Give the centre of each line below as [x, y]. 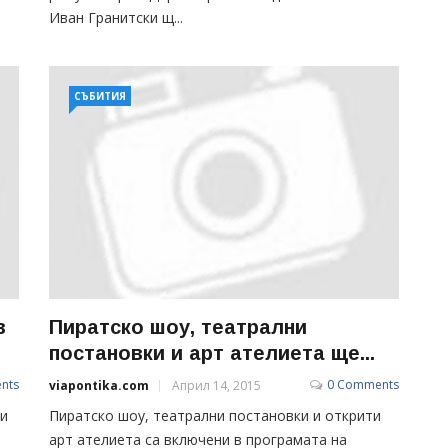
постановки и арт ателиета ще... [212, 352]
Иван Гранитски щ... [116, 17]
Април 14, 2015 [216, 385]
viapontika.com [99, 385]
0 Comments [363, 384]
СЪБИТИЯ [100, 96]
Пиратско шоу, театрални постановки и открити [215, 415]
